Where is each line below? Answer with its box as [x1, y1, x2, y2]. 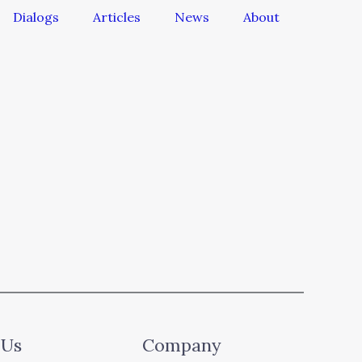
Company [142, 334, 221, 357]
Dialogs [12, 9, 59, 26]
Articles [92, 9, 141, 26]
